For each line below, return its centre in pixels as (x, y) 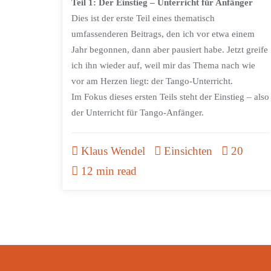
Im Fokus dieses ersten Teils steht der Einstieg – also (170, 97)
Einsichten (187, 151)
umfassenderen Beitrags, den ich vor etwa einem (163, 34)
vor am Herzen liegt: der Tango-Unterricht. (152, 81)
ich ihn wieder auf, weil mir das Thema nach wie (163, 66)
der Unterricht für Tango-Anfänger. (138, 113)
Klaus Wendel (112, 151)
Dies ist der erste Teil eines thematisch (143, 18)
